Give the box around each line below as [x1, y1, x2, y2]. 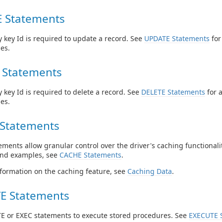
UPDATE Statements [144, 34, 210, 44]
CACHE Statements [59, 150, 121, 160]
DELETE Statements [141, 87, 205, 97]
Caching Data [127, 166, 172, 176]
